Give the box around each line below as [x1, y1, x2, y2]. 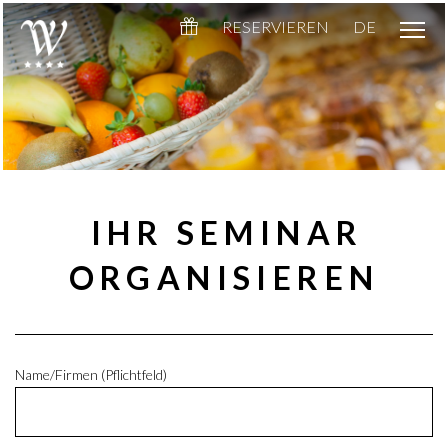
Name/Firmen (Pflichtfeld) [15, 366, 167, 383]
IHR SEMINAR [90, 213, 364, 252]
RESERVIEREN [222, 17, 329, 36]
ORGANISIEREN [68, 258, 380, 297]
